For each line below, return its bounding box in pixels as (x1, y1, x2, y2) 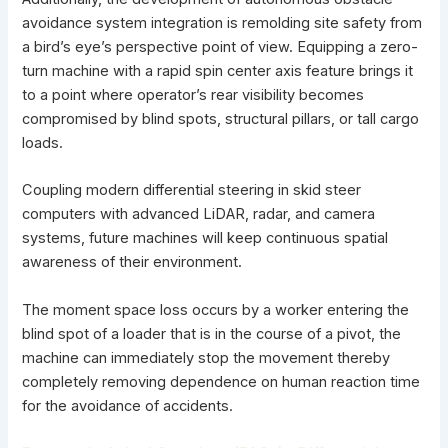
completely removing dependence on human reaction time (22, 372, 421, 391)
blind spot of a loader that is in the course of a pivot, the (22, 324, 402, 343)
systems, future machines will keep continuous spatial (22, 229, 389, 248)
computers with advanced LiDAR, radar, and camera (22, 205, 376, 224)
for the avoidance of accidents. (22, 396, 234, 415)
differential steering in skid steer (143, 181, 362, 200)
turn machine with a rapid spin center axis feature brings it (22, 61, 414, 80)
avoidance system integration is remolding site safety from (22, 13, 423, 32)
